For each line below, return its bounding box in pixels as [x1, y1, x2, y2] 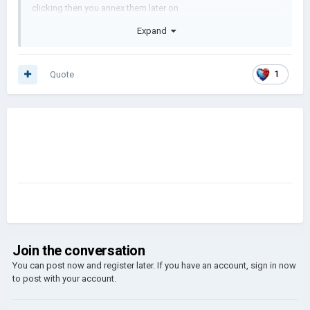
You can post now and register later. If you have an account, [12, 260, 250, 271]
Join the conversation [12, 242, 145, 259]
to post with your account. [12, 273, 116, 284]
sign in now [250, 260, 296, 271]
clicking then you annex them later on [32, 3, 179, 13]
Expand [137, 25, 171, 36]
